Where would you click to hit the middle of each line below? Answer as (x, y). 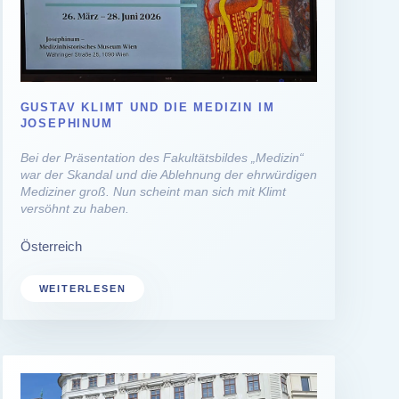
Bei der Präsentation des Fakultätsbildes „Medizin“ (162, 157)
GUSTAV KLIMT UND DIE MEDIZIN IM (147, 107)
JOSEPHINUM (66, 123)
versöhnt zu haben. (74, 208)
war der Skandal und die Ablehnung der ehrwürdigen (168, 174)
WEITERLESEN (82, 288)
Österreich (51, 246)
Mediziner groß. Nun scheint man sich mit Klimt (153, 191)
